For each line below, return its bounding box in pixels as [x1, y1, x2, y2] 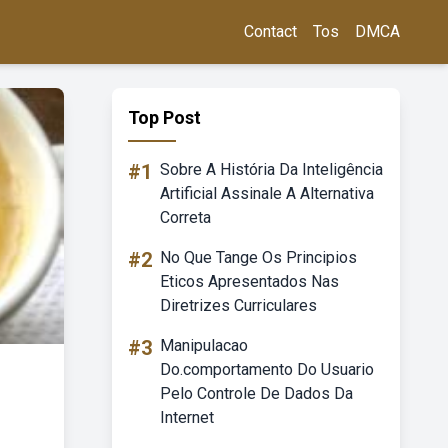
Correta [160, 208, 211, 227]
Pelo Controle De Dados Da [160, 384, 353, 403]
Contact [244, 22, 297, 41]
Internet [160, 408, 214, 427]
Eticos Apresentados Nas [160, 272, 339, 291]
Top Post [128, 107, 201, 128]
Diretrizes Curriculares [160, 296, 317, 315]
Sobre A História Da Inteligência [160, 160, 383, 179]
